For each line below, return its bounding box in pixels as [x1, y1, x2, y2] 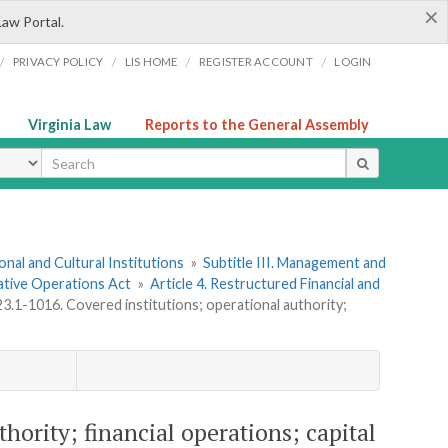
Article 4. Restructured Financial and [150, 275, 381, 293]
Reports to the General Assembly [145, 116, 369, 133]
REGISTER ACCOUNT [198, 55, 313, 68]
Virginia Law [28, 116, 111, 133]
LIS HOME [124, 55, 178, 68]
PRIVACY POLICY [12, 55, 104, 68]
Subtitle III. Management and [203, 254, 387, 272]
